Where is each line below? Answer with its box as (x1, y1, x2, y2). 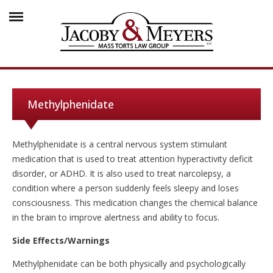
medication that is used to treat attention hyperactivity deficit (12, 153, 253, 165)
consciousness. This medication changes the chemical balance (12, 197, 258, 208)
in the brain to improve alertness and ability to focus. (12, 211, 219, 223)
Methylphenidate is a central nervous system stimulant (12, 138, 227, 150)
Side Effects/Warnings (12, 235, 110, 246)
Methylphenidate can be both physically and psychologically (12, 258, 246, 269)
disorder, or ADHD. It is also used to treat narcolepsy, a (12, 168, 231, 179)
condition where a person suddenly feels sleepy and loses (12, 182, 239, 194)
